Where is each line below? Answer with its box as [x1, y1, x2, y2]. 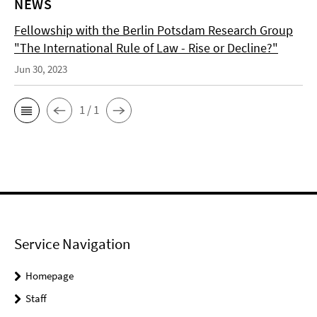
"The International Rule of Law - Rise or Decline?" [14, 39, 278, 56]
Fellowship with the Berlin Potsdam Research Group [14, 21, 293, 38]
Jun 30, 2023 [14, 62, 67, 76]
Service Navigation [14, 234, 130, 253]
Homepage [25, 268, 74, 282]
